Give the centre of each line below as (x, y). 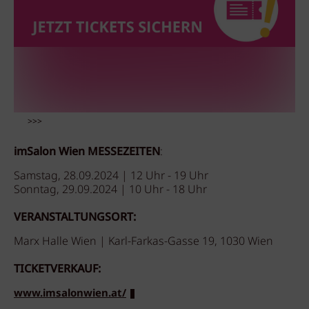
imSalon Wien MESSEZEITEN (87, 152)
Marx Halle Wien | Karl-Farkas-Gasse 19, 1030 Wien (145, 242)
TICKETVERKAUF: (59, 269)
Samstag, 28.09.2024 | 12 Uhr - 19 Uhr (111, 176)
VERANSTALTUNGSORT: (76, 218)
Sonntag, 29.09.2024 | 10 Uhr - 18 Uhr (110, 190)
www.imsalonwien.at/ (70, 294)
